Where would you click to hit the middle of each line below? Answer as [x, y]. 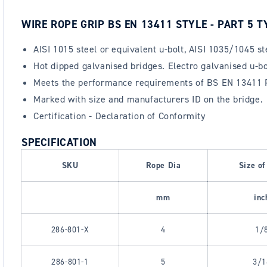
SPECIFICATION [59, 143]
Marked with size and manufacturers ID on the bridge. [148, 100]
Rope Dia [163, 166]
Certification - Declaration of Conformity [119, 116]
